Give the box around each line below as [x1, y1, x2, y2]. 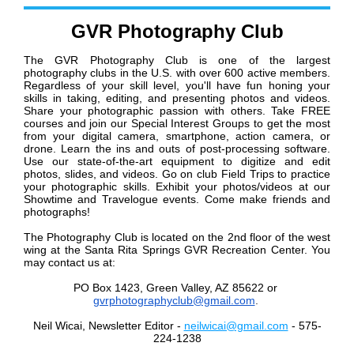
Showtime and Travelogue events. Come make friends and [24, 193, 330, 206]
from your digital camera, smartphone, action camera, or [24, 130, 330, 143]
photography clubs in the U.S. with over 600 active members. [24, 66, 330, 80]
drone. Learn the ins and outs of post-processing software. [24, 142, 330, 156]
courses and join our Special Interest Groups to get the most [24, 117, 330, 130]
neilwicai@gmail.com [183, 319, 288, 333]
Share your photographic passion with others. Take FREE [24, 104, 330, 118]
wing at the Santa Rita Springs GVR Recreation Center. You [24, 243, 330, 257]
